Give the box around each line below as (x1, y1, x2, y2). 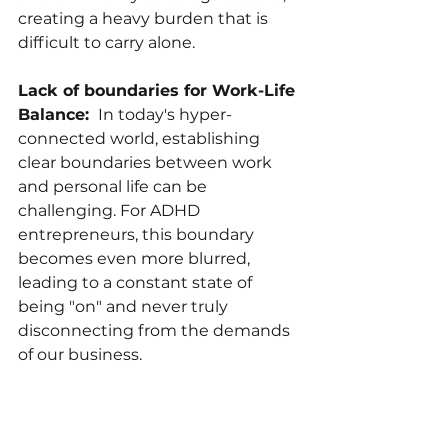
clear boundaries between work (18, 153, 276, 173)
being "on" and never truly (18, 297, 232, 317)
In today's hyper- (94, 105, 232, 125)
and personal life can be (18, 177, 211, 197)
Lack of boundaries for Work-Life (18, 81, 300, 101)
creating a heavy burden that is (18, 9, 272, 29)
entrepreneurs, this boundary (18, 225, 258, 245)
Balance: (18, 105, 94, 125)
